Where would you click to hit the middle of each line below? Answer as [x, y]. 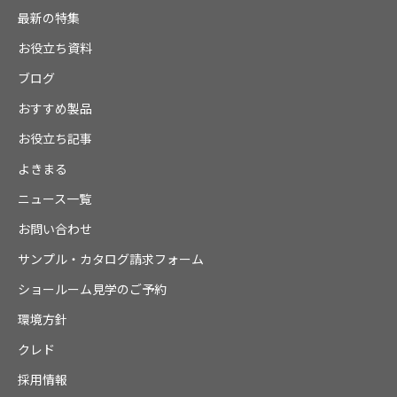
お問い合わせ [55, 228]
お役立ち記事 [55, 138]
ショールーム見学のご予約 [92, 288]
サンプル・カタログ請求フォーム [111, 258]
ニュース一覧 [54, 198]
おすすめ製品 [55, 108]
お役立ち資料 [55, 47]
